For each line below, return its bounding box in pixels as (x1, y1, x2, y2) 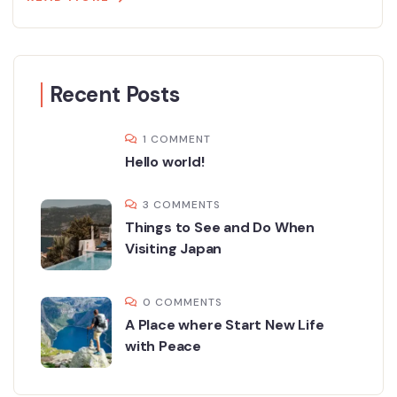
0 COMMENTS (143, 295, 222, 310)
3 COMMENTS (143, 198, 221, 213)
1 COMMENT (143, 132, 211, 147)
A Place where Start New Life (125, 315, 324, 335)
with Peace (125, 337, 202, 356)
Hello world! (125, 152, 205, 172)
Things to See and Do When (125, 218, 315, 237)
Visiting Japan (125, 239, 222, 259)
